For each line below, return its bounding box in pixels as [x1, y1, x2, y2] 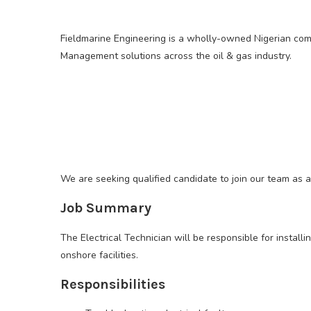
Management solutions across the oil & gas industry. [60, 49, 292, 63]
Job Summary [60, 200, 151, 217]
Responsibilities [60, 276, 165, 293]
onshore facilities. [60, 249, 138, 262]
